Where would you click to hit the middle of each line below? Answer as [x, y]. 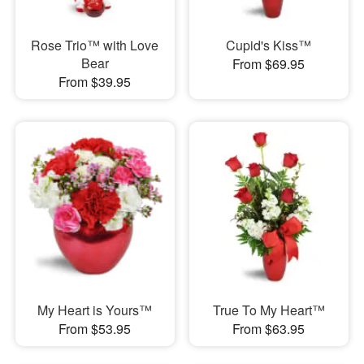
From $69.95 [269, 64]
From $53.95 [95, 328]
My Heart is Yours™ [95, 310]
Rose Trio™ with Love [95, 45]
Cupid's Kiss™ [269, 45]
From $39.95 [95, 82]
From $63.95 [269, 328]
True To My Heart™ [269, 310]
